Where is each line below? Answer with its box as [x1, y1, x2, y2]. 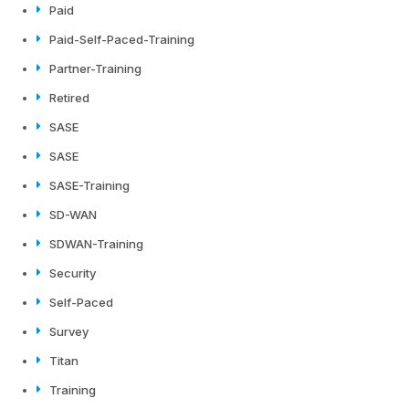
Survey [49, 324, 89, 340]
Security [49, 266, 96, 281]
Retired [49, 90, 89, 106]
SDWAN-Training [49, 236, 143, 252]
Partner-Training [49, 61, 142, 77]
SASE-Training [49, 178, 130, 194]
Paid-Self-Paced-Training [49, 32, 194, 47]
